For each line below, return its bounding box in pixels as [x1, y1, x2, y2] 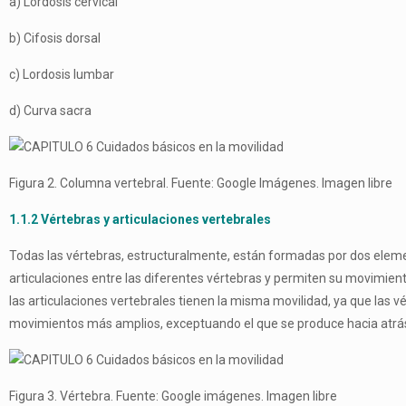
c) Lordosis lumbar [9, 67, 114, 82]
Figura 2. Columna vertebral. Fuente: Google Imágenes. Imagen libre [9, 176, 392, 190]
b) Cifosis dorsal [9, 31, 101, 45]
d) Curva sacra [9, 103, 92, 118]
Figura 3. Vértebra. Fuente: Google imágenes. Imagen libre [9, 389, 337, 403]
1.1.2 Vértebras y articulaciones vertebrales [9, 212, 271, 227]
